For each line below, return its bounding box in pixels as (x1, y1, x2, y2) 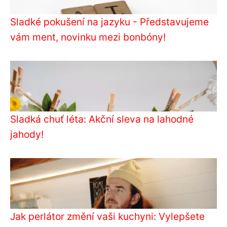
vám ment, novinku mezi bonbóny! (10, 31, 166, 44)
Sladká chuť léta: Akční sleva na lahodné (10, 113, 194, 126)
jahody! (10, 128, 44, 141)
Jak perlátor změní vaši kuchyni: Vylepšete (10, 210, 205, 223)
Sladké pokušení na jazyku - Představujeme (10, 16, 209, 28)
